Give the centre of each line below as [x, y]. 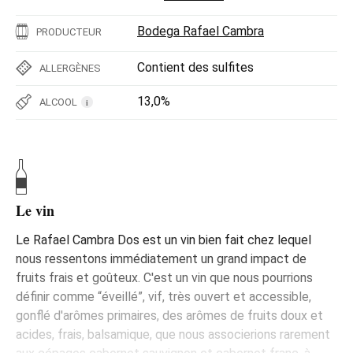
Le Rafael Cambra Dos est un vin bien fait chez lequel [163, 240]
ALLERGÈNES [70, 68]
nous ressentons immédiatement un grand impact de [161, 258]
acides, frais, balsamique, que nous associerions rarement [173, 334]
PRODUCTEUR [69, 32]
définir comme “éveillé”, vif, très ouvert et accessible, [163, 296]
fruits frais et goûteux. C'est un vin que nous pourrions [164, 277]
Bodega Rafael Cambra [201, 31]
